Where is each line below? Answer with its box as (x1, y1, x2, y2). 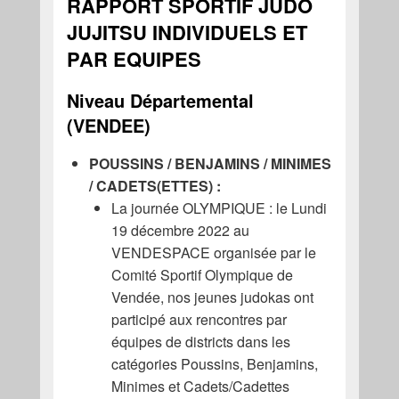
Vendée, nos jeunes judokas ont (110, 286, 313, 307)
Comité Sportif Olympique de (110, 264, 293, 285)
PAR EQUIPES (66, 44, 201, 73)
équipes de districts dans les (110, 330, 290, 352)
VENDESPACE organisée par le (110, 241, 316, 263)
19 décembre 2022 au (110, 219, 249, 240)
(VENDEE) (66, 111, 151, 138)
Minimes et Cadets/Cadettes (110, 375, 289, 396)
